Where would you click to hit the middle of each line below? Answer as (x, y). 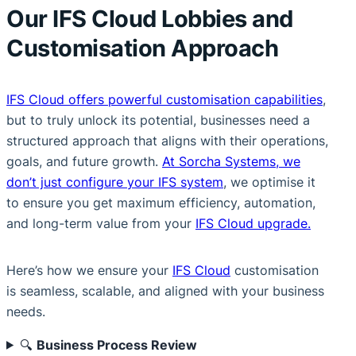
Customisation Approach (142, 48)
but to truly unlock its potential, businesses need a (158, 120)
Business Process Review (117, 344)
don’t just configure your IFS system (115, 182)
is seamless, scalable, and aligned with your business (165, 290)
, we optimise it (269, 182)
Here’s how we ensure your (89, 270)
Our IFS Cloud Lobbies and (150, 19)
